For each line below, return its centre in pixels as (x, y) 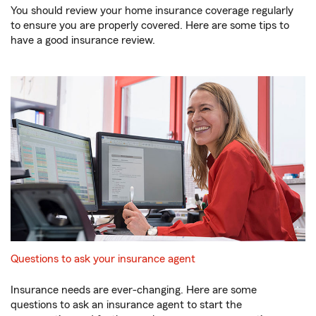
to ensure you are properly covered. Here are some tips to (150, 25)
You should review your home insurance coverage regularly (152, 10)
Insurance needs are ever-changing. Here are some (134, 290)
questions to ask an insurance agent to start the (126, 305)
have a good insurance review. (83, 40)
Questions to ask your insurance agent (103, 259)
